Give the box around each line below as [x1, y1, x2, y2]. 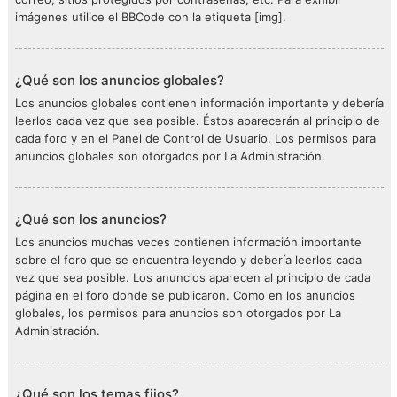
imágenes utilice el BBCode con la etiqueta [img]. [15, 10, 286, 24]
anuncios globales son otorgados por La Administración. [15, 149, 325, 163]
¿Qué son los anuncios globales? [15, 72, 224, 89]
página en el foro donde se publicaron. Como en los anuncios [15, 288, 355, 302]
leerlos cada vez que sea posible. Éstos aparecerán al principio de [15, 113, 380, 128]
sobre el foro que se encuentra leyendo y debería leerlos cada [15, 253, 362, 267]
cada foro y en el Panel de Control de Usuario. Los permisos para [15, 131, 376, 145]
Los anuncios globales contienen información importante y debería [15, 96, 384, 110]
